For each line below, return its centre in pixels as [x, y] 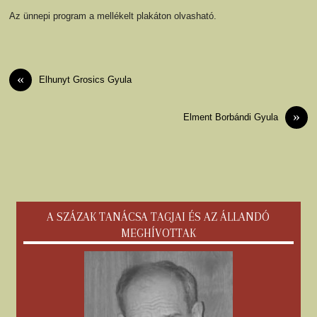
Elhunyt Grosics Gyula [86, 79]
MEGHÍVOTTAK [158, 233]
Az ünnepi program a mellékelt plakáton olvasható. [113, 16]
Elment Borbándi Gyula [230, 117]
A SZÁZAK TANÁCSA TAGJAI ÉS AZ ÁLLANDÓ [158, 217]
